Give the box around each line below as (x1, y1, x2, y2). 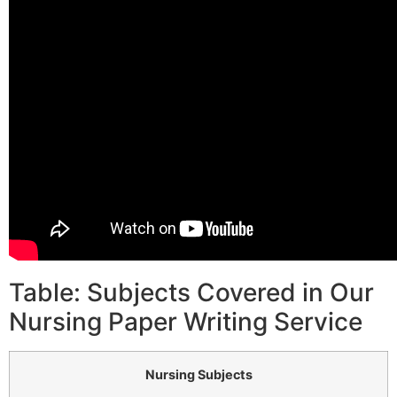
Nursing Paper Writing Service (9, 307, 362, 338)
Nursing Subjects (144, 367, 253, 383)
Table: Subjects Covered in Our (9, 277, 374, 308)
